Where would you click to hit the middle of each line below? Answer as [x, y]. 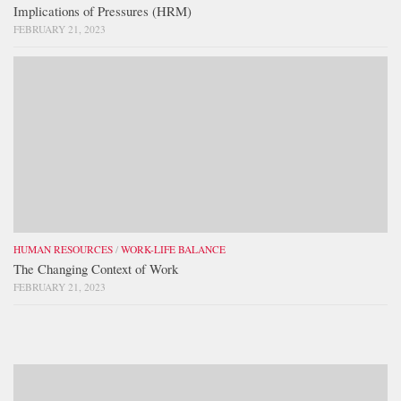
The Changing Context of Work [96, 269]
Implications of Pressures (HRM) [102, 11]
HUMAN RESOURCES [63, 250]
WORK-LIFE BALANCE [173, 250]
